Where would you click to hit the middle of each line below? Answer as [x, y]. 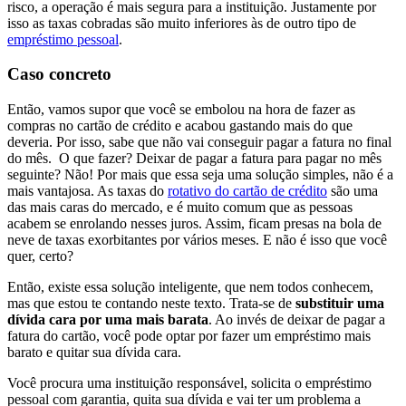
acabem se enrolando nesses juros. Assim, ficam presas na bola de [194, 223]
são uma [353, 190]
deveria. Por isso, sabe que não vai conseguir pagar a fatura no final [199, 141]
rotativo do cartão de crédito [247, 190]
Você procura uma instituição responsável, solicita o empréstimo [189, 382]
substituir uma [340, 303]
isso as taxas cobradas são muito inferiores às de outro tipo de [182, 23]
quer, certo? [40, 256]
